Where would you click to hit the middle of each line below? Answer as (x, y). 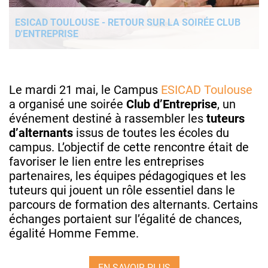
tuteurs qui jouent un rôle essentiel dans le (122, 190)
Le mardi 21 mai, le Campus (85, 89)
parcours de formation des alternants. (111, 204)
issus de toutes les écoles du (151, 133)
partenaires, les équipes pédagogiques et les (127, 176)
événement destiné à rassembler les (108, 118)
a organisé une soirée (68, 104)
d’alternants (41, 133)
